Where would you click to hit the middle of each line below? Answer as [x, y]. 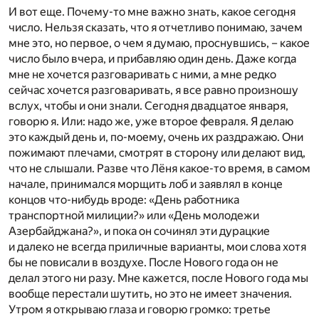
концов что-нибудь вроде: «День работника [124, 200]
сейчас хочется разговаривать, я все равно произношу [153, 90]
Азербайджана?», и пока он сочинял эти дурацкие [139, 231]
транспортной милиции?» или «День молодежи [134, 216]
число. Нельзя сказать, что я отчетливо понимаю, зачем [156, 28]
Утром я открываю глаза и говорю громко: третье [140, 310]
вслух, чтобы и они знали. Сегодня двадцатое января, [148, 106]
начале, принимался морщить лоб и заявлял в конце [146, 184]
